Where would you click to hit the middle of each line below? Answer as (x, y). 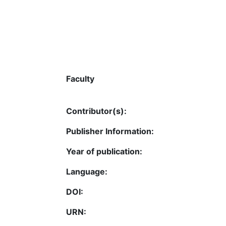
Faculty (80, 78)
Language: (87, 171)
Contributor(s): (96, 111)
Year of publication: (104, 151)
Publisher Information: (110, 131)
